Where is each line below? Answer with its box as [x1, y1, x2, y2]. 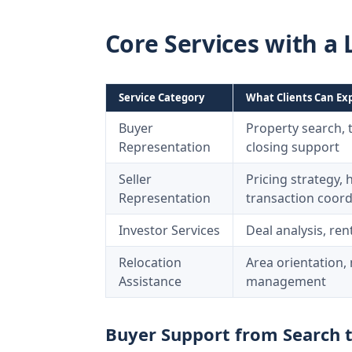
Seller [118, 170, 152, 188]
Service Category [118, 90, 204, 104]
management [245, 273, 326, 290]
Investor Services [118, 222, 220, 239]
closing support [245, 138, 339, 156]
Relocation [118, 254, 181, 271]
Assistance [118, 273, 181, 290]
